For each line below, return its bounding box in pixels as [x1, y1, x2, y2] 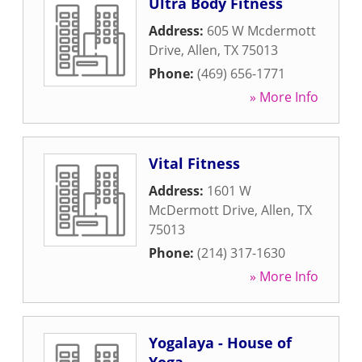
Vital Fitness [149, 154, 240, 173]
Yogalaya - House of [149, 333, 292, 352]
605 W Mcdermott [207, 22, 316, 40]
